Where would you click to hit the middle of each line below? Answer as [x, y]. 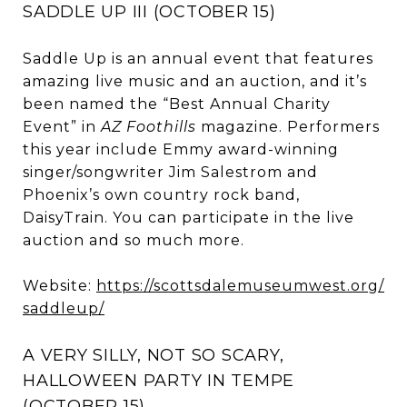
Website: [60, 285]
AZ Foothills [149, 126]
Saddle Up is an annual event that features [198, 58]
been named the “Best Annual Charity [177, 104]
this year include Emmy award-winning [181, 149]
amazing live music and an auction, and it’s [195, 81]
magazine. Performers [288, 126]
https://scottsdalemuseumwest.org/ [240, 285]
